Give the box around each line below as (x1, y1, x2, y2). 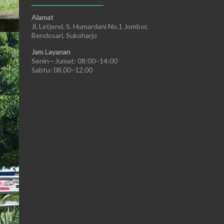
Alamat (31, 13, 53, 21)
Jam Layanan (31, 47, 70, 56)
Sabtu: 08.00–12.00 (31, 65, 92, 74)
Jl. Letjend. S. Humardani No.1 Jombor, (31, 22, 148, 30)
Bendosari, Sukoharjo (31, 31, 97, 39)
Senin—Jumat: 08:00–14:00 (31, 56, 117, 65)
